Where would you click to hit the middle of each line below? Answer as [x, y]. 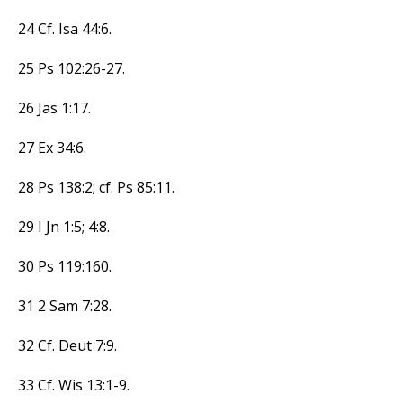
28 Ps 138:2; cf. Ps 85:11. [96, 187]
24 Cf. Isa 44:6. [65, 28]
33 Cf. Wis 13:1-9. [74, 385]
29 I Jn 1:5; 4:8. [64, 226]
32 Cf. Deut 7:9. [67, 345]
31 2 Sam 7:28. [65, 305]
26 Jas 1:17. [54, 107]
